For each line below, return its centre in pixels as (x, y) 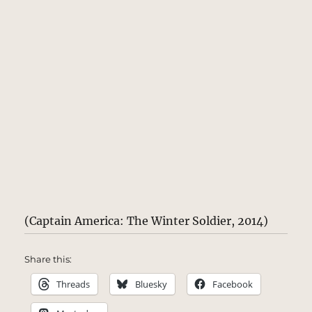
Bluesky (151, 284)
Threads (73, 284)
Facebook (233, 284)
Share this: (48, 259)
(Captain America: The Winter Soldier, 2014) (147, 221)
